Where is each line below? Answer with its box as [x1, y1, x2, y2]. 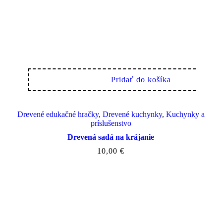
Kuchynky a [166, 110, 205, 118]
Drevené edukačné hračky [17, 110, 99, 118]
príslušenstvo [90, 118, 131, 127]
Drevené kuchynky [102, 110, 162, 118]
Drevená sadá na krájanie [67, 132, 155, 141]
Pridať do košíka [111, 75, 171, 84]
